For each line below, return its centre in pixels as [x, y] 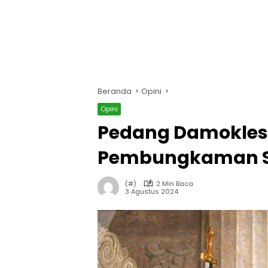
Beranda [115, 91]
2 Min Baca [175, 183]
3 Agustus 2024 [152, 192]
